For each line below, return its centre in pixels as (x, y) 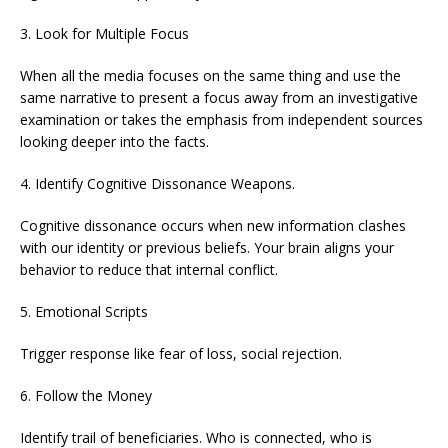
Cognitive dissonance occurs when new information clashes (213, 226)
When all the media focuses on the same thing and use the (210, 76)
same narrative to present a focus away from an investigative (219, 98)
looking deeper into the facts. (114, 142)
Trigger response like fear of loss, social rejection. (181, 354)
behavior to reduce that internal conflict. (149, 270)
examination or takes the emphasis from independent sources (221, 120)
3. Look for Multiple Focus (104, 34)
